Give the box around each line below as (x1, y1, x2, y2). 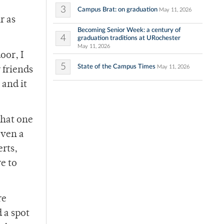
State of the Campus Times (77, 63, 155, 70)
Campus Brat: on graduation (77, 6, 157, 13)
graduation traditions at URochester (77, 34, 180, 42)
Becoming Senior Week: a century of (77, 26, 181, 34)
